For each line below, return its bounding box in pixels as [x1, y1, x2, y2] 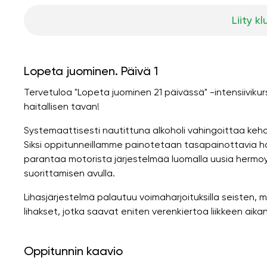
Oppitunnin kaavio [24, 243, 123, 258]
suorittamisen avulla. [24, 167, 115, 179]
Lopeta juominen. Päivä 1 [24, 63, 158, 78]
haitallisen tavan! [24, 100, 100, 112]
